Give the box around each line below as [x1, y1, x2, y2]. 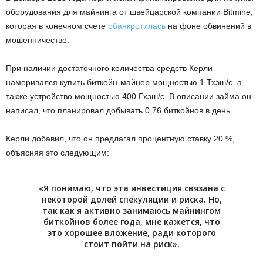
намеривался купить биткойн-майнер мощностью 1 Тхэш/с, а [6, 77, 242, 87]
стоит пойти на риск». [83, 238, 180, 250]
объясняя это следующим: [6, 148, 109, 158]
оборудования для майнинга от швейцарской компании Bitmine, [6, 7, 253, 17]
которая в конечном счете [6, 21, 108, 31]
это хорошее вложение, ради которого [47, 227, 216, 239]
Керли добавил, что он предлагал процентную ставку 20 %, [6, 134, 235, 144]
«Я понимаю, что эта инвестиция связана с [38, 183, 225, 194]
